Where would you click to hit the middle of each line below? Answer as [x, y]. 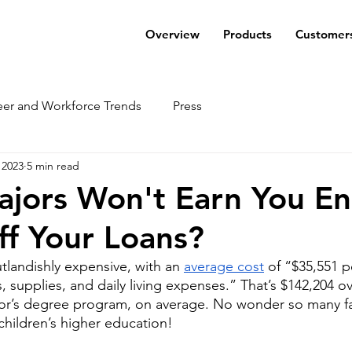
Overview [172, 34]
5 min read [53, 165]
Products [247, 34]
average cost [224, 266]
